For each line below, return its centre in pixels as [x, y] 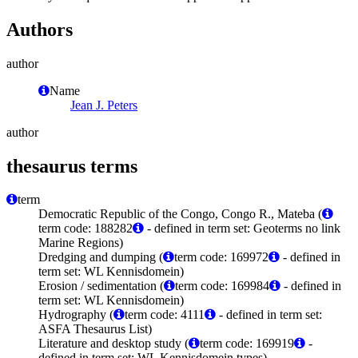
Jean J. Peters [104, 105]
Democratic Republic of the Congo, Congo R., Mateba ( [180, 214]
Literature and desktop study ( [113, 344]
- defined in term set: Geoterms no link [242, 229]
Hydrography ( [76, 315]
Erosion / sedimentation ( [101, 286]
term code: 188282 [86, 229]
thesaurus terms [72, 166]
